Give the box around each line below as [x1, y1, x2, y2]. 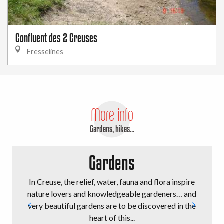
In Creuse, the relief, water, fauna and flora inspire [29, 177, 195, 186]
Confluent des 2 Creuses [15, 31, 97, 44]
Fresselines [25, 47, 63, 56]
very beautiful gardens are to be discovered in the [28, 201, 196, 210]
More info [90, 104, 133, 125]
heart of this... [89, 213, 135, 222]
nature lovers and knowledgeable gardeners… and [27, 189, 196, 198]
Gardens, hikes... [89, 123, 134, 134]
